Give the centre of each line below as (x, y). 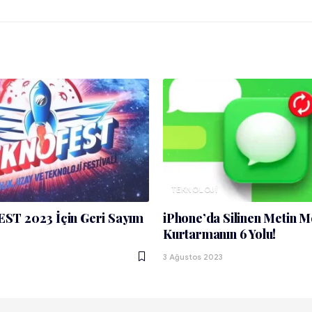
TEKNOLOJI (195, 189)
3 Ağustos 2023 (193, 257)
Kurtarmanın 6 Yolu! (220, 234)
